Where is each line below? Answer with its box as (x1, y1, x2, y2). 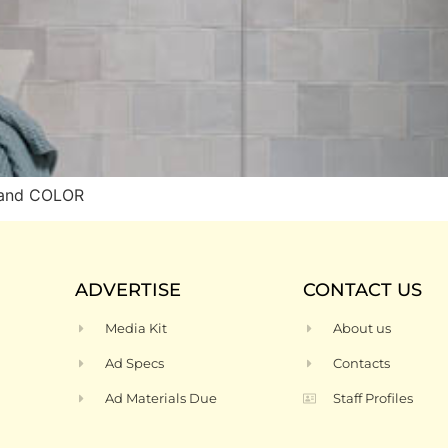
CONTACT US (303, 279, 422, 302)
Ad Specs (105, 355, 165, 372)
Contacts (333, 355, 391, 372)
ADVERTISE (75, 279, 181, 302)
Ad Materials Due (105, 390, 218, 407)
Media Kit (105, 320, 168, 337)
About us (333, 320, 392, 337)
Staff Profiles (333, 390, 414, 407)
